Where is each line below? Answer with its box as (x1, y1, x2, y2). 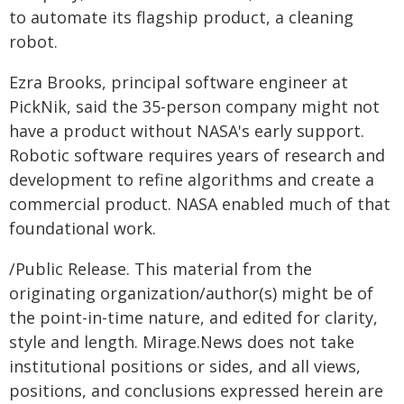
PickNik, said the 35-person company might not (9, 96, 380, 117)
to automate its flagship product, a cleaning (9, 6, 353, 28)
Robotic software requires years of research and (9, 144, 385, 166)
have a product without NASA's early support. (9, 120, 364, 142)
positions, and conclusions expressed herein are (9, 380, 383, 401)
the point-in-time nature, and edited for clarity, (9, 307, 378, 328)
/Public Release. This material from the (9, 258, 312, 280)
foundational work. (9, 217, 156, 239)
